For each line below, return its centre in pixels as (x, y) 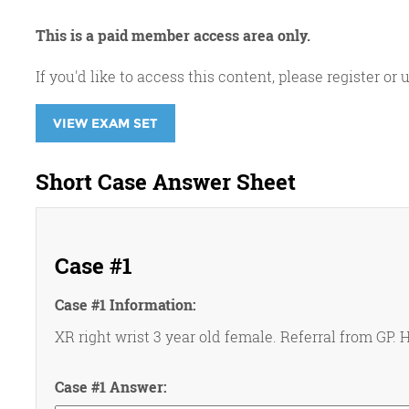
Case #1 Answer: (110, 387)
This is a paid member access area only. (173, 35)
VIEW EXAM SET (105, 123)
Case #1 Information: (125, 304)
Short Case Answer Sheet (165, 182)
